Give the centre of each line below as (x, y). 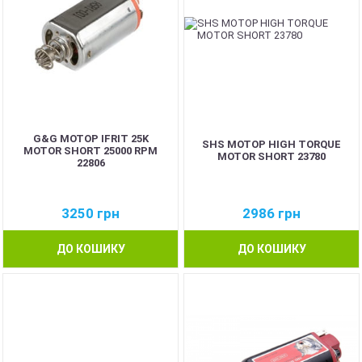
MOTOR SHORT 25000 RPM (90, 150)
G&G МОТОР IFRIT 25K (90, 138)
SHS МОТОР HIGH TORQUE (271, 144)
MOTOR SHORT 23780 (271, 156)
